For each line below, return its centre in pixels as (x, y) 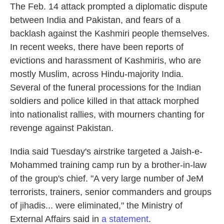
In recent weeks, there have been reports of (97, 47)
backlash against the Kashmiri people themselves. (110, 33)
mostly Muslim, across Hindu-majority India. (97, 74)
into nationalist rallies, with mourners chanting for (107, 114)
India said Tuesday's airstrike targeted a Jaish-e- (106, 151)
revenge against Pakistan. (62, 128)
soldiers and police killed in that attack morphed (104, 101)
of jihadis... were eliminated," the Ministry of (96, 205)
